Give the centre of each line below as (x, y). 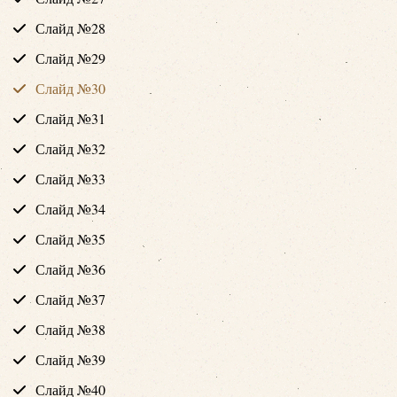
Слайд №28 (70, 27)
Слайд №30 (70, 88)
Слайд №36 (70, 269)
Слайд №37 (70, 299)
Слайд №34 (70, 208)
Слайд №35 (70, 238)
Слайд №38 (70, 329)
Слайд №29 (70, 58)
